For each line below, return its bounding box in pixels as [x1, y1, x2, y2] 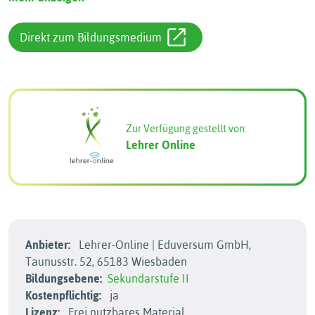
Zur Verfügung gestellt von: [125, 122, 247, 134]
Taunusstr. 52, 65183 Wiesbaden [25, 255, 187, 268]
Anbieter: [25, 238, 70, 251]
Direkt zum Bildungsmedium [20, 31, 162, 44]
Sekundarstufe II [108, 272, 189, 285]
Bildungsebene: [25, 272, 102, 285]
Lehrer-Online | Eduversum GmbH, [76, 238, 251, 251]
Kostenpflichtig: [25, 289, 101, 302]
